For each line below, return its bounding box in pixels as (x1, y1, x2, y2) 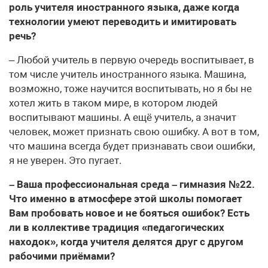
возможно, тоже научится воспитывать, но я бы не (9, 82, 252, 95)
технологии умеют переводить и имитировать (9, 15, 236, 28)
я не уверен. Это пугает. (9, 154, 121, 166)
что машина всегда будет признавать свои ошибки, (9, 139, 255, 152)
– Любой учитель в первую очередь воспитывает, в (9, 53, 254, 66)
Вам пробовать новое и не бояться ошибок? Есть (9, 206, 249, 219)
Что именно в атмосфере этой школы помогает (9, 192, 242, 205)
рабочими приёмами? (9, 249, 115, 262)
